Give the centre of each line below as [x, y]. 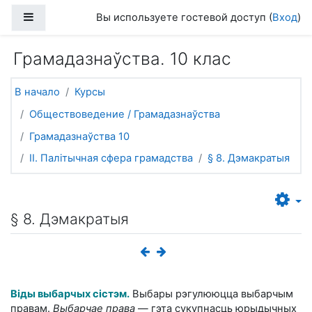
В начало [37, 92]
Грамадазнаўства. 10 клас [122, 58]
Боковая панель [74, 16]
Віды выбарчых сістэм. [70, 294]
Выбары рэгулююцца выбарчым [211, 294]
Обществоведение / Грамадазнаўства [125, 114]
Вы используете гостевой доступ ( [184, 17]
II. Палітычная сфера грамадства [111, 158]
